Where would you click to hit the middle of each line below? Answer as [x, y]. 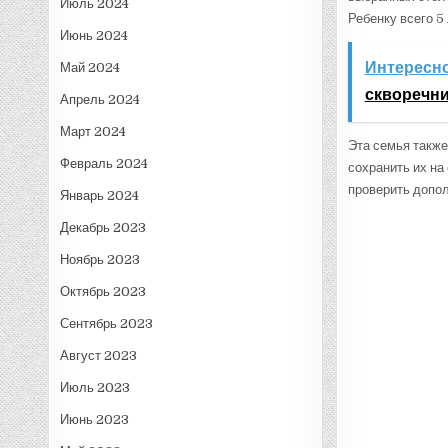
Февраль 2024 [104, 163]
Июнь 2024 [94, 35]
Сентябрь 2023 [107, 323]
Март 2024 [93, 131]
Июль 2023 [95, 387]
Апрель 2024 [100, 99]
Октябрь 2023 [103, 291]
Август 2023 [99, 355]
